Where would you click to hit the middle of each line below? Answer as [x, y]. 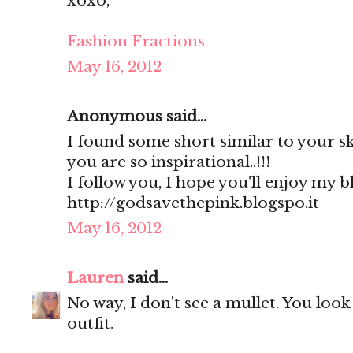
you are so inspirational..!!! [169, 162]
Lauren [95, 278]
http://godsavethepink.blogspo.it [193, 203]
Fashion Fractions [136, 42]
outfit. [90, 324]
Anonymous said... [137, 117]
